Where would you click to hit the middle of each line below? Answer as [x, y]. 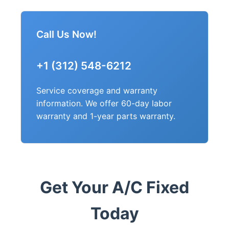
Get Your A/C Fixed [114, 187]
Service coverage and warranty [97, 90]
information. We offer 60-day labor [104, 103]
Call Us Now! [66, 34]
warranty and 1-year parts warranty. [106, 116]
